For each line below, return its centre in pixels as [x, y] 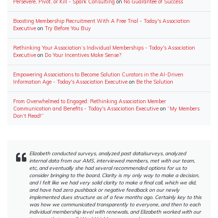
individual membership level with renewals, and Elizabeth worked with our [115, 211]
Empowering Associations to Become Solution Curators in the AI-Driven [98, 74]
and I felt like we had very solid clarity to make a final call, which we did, [113, 182]
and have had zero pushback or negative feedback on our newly [104, 190]
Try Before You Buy [68, 28]
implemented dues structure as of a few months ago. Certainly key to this [115, 197]
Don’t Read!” [28, 116]
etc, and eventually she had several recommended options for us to [108, 168]
